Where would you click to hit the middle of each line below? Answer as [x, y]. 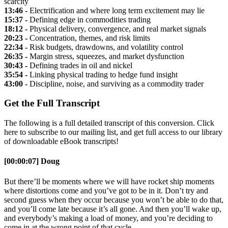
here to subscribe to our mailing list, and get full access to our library [113, 132]
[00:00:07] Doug [32, 161]
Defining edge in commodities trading [89, 19]
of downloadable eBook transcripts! [61, 141]
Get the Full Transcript [52, 103]
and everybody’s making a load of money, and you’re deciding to [108, 218]
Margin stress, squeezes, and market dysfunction [106, 56]
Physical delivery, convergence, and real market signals [117, 28]
